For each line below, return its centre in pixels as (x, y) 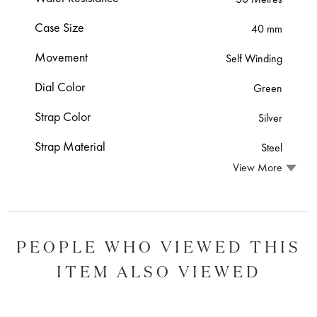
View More (257, 168)
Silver (270, 117)
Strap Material (70, 146)
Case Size (60, 27)
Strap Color (63, 116)
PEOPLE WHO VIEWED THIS (158, 246)
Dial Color (60, 86)
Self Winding (254, 58)
